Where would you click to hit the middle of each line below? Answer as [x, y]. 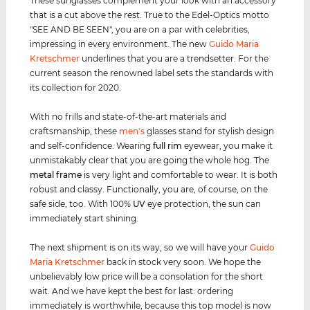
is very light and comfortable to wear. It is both [180, 174]
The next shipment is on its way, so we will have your [140, 247]
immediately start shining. [84, 218]
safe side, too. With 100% [82, 203]
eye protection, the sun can [203, 203]
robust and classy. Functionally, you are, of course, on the [149, 189]
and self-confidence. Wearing [92, 145]
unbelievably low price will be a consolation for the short [147, 276]
